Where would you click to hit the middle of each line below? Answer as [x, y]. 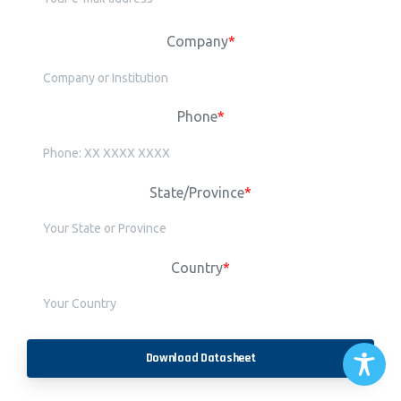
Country [197, 267]
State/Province [197, 192]
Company [197, 42]
